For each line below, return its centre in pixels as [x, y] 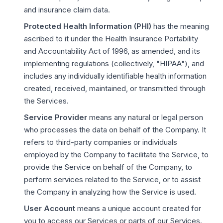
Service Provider [56, 117]
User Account [50, 208]
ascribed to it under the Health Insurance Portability [111, 39]
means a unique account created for [138, 208]
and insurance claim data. [67, 10]
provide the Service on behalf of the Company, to [108, 167]
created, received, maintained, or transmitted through [115, 88]
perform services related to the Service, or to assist [112, 179]
